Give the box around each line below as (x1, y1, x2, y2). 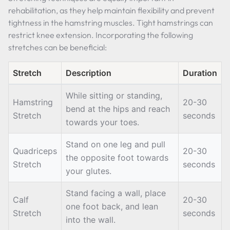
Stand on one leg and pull (66, 139, 165, 149)
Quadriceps (13, 146, 57, 156)
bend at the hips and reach (66, 104, 170, 114)
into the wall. (66, 215, 116, 225)
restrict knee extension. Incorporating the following (8, 30, 193, 40)
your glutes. (66, 166, 111, 176)
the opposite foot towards (66, 152, 168, 163)
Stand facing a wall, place (66, 188, 166, 198)
